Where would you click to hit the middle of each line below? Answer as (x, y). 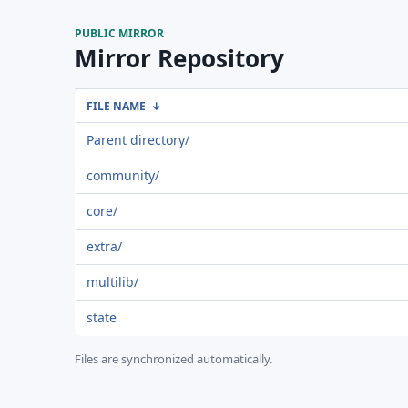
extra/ (104, 246)
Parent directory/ (138, 140)
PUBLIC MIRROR (119, 33)
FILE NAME (116, 106)
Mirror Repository (179, 58)
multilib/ (112, 282)
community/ (123, 175)
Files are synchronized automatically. (173, 359)
